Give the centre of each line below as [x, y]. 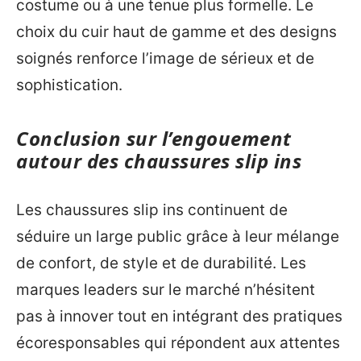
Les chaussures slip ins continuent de [152, 210]
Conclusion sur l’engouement [154, 138]
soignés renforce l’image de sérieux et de [165, 58]
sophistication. [69, 85]
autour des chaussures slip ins [159, 160]
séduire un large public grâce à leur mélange [178, 237]
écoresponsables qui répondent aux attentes [178, 343]
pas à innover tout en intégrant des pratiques [179, 316]
